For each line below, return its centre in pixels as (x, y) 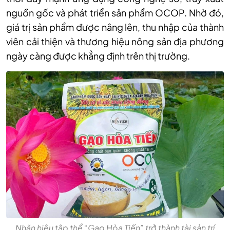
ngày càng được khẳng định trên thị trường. (98, 56)
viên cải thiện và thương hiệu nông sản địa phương (115, 41)
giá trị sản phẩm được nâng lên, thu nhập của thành (115, 27)
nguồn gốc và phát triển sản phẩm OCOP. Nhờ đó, (115, 13)
